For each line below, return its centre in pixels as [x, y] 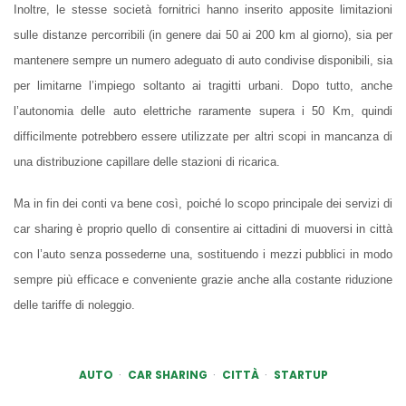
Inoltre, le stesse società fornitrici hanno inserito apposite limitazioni [203, 10]
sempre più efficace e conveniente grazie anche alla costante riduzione [203, 280]
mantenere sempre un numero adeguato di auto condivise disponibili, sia [203, 61]
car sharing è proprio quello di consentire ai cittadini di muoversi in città [203, 229]
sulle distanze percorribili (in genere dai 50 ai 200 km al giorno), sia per [203, 35]
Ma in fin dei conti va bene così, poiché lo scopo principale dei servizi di [203, 204]
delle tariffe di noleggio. [74, 305]
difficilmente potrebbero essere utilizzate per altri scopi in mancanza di [203, 137]
